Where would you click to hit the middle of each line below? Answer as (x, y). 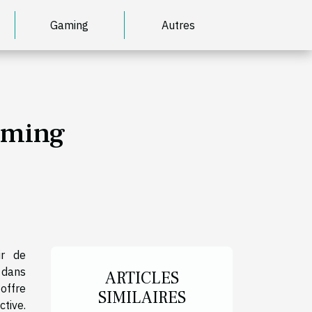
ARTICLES (142, 278)
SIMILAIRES (142, 297)
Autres (179, 25)
